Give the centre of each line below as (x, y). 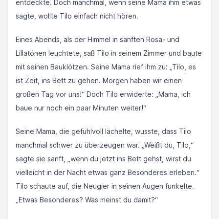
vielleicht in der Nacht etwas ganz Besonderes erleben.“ (108, 172)
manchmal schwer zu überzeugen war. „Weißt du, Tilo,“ (105, 145)
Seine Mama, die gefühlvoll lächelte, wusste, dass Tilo (103, 131)
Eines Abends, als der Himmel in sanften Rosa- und (98, 39)
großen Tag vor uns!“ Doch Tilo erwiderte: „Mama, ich (103, 94)
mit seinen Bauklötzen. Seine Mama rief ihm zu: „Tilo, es (106, 67)
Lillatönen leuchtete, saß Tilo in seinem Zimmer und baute (109, 53)
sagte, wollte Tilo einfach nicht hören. (77, 16)
